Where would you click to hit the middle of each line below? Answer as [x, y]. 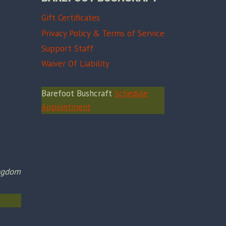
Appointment [66, 107]
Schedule [131, 94]
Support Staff [67, 49]
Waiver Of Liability [75, 64]
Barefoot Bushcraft [78, 94]
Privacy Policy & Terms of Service [103, 33]
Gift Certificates [70, 18]
